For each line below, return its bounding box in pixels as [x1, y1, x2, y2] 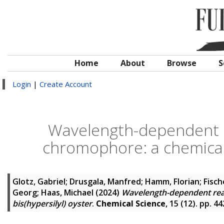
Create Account [39, 79, 92, 89]
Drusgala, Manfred [69, 176, 141, 187]
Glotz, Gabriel [12, 176, 65, 187]
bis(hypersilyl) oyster [12, 198, 92, 209]
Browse [167, 57, 196, 68]
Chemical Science [96, 198, 165, 209]
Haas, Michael [41, 187, 93, 198]
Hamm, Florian [145, 176, 199, 187]
